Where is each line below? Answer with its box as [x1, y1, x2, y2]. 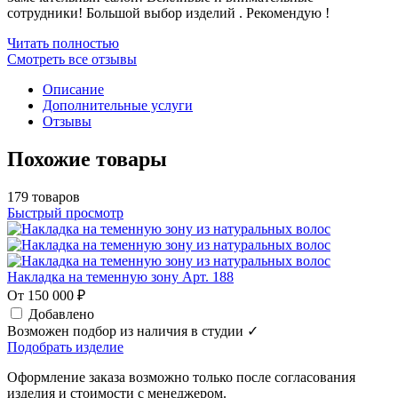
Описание [43, 82, 104, 98]
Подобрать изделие [7, 339, 123, 355]
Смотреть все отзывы [7, 52, 137, 68]
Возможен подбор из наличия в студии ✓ [7, 323, 259, 339]
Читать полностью [7, 36, 119, 52]
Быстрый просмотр [7, 205, 123, 221]
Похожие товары [7, 147, 167, 171]
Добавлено [28, 306, 94, 322]
